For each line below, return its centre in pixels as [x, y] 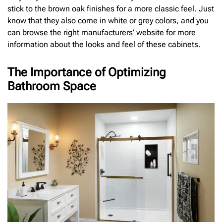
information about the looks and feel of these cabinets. [104, 44]
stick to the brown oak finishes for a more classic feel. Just [111, 8]
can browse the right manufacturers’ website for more [102, 32]
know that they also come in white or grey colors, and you [108, 20]
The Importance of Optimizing [87, 72]
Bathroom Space [52, 86]
